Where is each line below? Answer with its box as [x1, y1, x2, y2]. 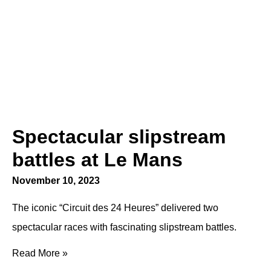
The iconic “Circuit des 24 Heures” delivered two [12, 202, 218, 213]
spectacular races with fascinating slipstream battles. [12, 221, 237, 232]
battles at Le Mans [12, 148, 183, 171]
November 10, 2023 [12, 175, 100, 186]
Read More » [12, 247, 68, 258]
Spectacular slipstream [12, 125, 226, 148]
